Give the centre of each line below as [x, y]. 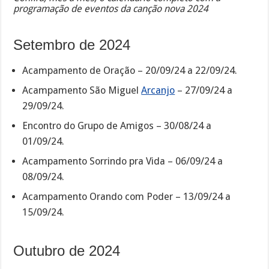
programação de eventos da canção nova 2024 [111, 8]
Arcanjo [158, 91]
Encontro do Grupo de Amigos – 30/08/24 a [117, 126]
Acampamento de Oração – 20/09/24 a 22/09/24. [130, 71]
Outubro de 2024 [67, 251]
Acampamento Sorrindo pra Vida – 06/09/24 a [123, 162]
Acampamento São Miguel [82, 91]
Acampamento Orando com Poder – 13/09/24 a [127, 197]
